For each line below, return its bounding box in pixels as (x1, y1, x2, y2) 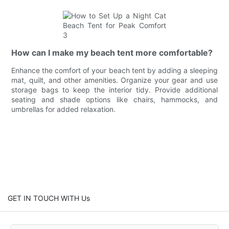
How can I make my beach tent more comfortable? (11, 47, 213, 58)
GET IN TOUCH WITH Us (8, 193, 90, 202)
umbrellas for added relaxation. (11, 104, 116, 113)
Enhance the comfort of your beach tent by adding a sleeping (11, 65, 218, 75)
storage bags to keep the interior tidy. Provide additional (11, 85, 218, 94)
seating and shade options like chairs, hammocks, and (11, 95, 218, 104)
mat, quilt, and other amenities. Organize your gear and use (11, 75, 218, 84)
